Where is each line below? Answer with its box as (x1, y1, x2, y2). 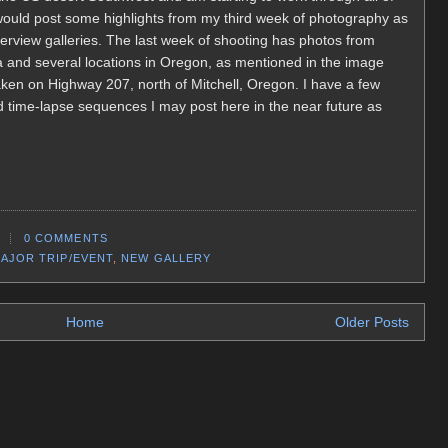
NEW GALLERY (121, 251, 212, 264)
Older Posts (335, 314, 409, 331)
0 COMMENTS (23, 232, 108, 245)
